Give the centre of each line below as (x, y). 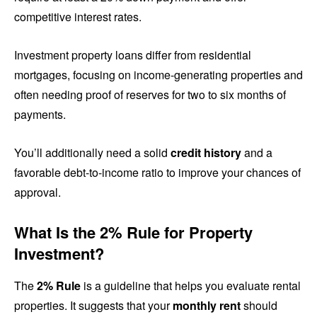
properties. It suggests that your (93, 306)
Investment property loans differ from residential (133, 55)
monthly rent (207, 306)
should (259, 306)
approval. (38, 192)
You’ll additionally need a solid (92, 153)
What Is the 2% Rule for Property (133, 232)
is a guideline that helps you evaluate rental (191, 286)
